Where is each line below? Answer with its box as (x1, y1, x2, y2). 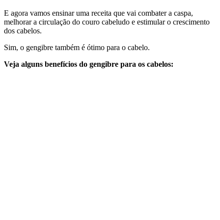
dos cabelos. (4, 26, 42, 35)
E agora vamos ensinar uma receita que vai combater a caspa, (4, 8, 193, 17)
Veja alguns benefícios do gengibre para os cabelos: (4, 59, 173, 68)
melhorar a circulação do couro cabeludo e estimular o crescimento (4, 17, 210, 26)
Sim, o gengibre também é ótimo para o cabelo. (4, 43, 150, 52)
